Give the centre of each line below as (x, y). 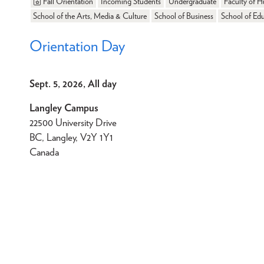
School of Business (184, 16)
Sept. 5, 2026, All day (73, 84)
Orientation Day (77, 45)
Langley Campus (64, 108)
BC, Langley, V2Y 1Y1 (71, 138)
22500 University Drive (73, 123)
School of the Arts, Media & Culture (90, 16)
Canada (44, 152)
